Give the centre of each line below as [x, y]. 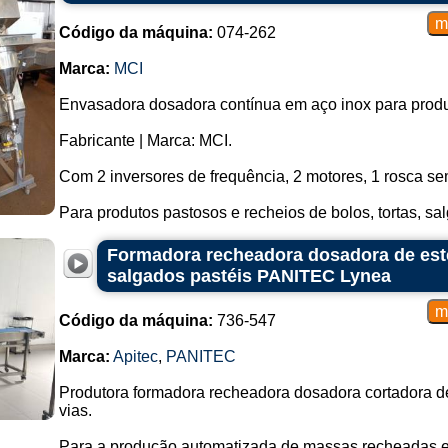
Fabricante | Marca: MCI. [145, 140]
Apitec [135, 356]
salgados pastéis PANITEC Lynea [248, 276]
